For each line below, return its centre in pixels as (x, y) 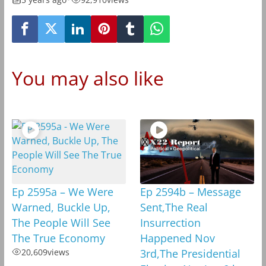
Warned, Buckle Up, (61, 207)
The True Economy (58, 238)
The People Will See (61, 222)
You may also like (88, 78)
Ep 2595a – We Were (62, 191)
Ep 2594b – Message (190, 191)
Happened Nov (177, 238)
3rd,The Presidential (190, 253)
